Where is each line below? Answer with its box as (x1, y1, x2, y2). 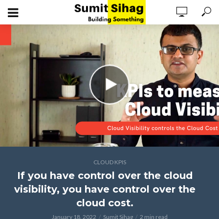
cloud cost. (76, 197, 133, 209)
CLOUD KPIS (93, 158, 126, 166)
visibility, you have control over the (14, 183, 196, 195)
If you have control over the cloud (17, 170, 193, 181)
